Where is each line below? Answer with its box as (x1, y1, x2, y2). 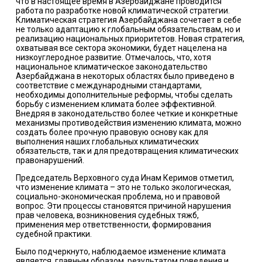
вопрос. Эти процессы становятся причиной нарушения (15, 201, 231, 211)
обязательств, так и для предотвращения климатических (15, 146, 239, 156)
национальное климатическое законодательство (15, 62, 208, 72)
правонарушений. (15, 156, 84, 166)
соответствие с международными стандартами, (15, 81, 202, 91)
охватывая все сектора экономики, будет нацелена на (15, 43, 227, 53)
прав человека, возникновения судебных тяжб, (15, 211, 199, 220)
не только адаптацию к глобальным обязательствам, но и (15, 25, 240, 35)
